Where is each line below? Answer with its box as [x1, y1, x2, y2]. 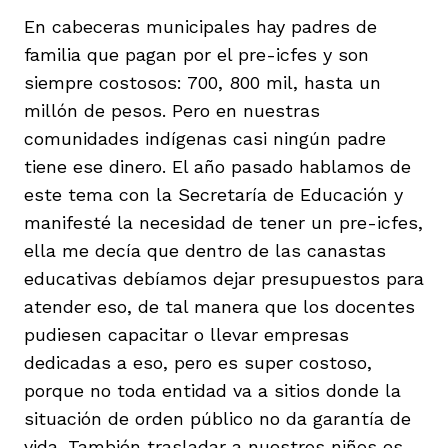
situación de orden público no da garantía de [24, 407, 411, 429]
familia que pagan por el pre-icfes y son [24, 43, 369, 65]
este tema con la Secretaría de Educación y [24, 183, 403, 205]
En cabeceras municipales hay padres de [24, 15, 377, 37]
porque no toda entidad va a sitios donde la [24, 379, 401, 401]
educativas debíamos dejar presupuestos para [24, 267, 424, 289]
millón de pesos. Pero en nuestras [24, 99, 320, 121]
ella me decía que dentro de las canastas [24, 239, 386, 261]
